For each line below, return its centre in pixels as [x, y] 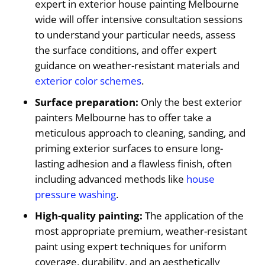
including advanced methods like [111, 179]
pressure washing [76, 194]
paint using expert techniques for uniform [131, 246]
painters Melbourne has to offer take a [123, 117]
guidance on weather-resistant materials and [138, 65]
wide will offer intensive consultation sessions [139, 19]
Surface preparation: [87, 102]
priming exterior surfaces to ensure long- [129, 148]
